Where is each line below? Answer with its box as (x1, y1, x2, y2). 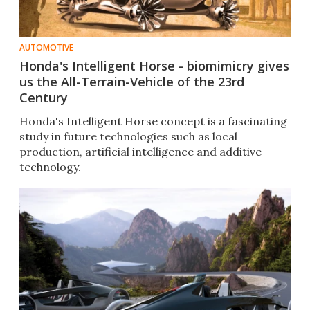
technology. (19, 160, 81, 174)
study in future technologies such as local (19, 129, 237, 144)
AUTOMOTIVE (19, 42, 73, 54)
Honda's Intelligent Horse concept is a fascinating (19, 114, 287, 129)
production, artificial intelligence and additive (19, 145, 262, 159)
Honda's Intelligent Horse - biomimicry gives (19, 57, 289, 75)
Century (19, 89, 68, 107)
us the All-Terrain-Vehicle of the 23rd (19, 73, 244, 91)
